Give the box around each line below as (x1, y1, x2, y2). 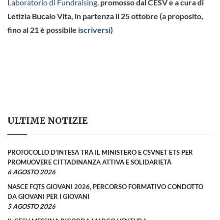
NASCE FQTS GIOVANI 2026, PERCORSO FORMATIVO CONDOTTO (7, 182, 203, 191)
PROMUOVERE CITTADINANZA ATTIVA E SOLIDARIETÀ (7, 158, 171, 166)
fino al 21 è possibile (7, 25, 78, 34)
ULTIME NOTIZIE (7, 114, 88, 126)
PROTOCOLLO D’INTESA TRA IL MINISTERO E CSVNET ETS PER (7, 148, 193, 156)
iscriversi (78, 25, 110, 34)
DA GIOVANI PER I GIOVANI (7, 192, 89, 200)
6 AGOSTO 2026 (7, 167, 55, 176)
